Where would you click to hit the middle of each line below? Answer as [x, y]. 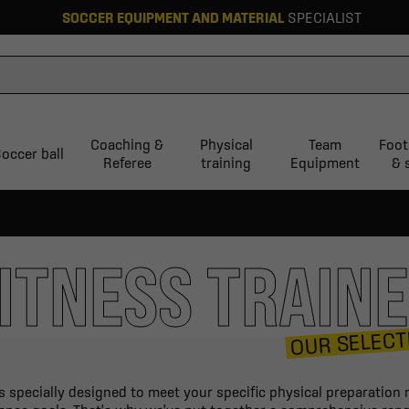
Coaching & [127, 145]
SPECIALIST [323, 17]
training [226, 163]
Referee [127, 163]
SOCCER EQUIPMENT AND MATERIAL [173, 17]
